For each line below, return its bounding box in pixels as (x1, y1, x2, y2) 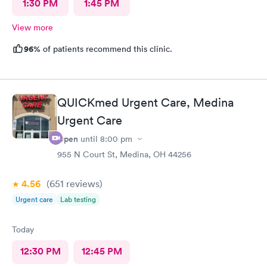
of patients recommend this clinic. (41, 43, 172, 54)
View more (12, 21, 53, 33)
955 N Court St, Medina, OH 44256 (57, 149, 191, 160)
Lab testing (60, 194, 96, 204)
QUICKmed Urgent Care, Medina (57, 95, 234, 110)
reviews (64, 178, 100, 190)
